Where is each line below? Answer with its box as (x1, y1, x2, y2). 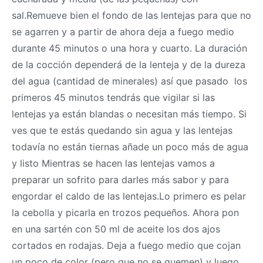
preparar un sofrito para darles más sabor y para (12, 173, 229, 186)
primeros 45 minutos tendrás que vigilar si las (12, 91, 215, 103)
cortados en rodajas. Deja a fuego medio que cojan (12, 239, 241, 251)
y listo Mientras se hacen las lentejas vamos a (12, 157, 215, 169)
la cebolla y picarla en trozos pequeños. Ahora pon (12, 206, 239, 218)
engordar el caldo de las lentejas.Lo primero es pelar (12, 190, 246, 202)
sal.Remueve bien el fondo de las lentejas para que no (12, 9, 251, 21)
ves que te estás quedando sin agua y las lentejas (12, 124, 232, 136)
